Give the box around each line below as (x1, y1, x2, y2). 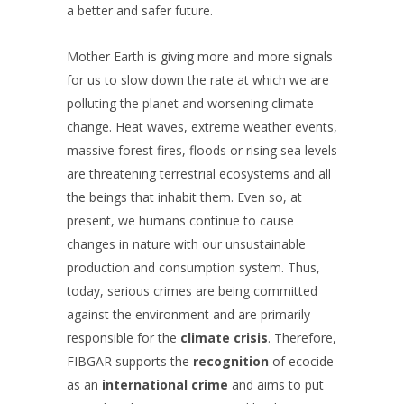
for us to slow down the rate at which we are (67, 71, 329, 88)
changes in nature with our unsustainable (67, 235, 306, 252)
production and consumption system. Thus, (67, 259, 320, 276)
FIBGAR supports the (67, 353, 189, 370)
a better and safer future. (67, 2, 213, 19)
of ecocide (269, 353, 334, 370)
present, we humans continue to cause (67, 212, 294, 229)
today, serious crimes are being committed (67, 282, 317, 299)
